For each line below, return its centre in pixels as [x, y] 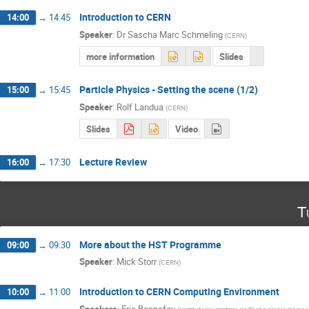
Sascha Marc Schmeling [175, 34]
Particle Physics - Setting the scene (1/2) [169, 90]
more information [121, 57]
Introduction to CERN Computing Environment [179, 292]
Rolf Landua [140, 107]
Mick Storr [137, 262]
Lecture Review [113, 161]
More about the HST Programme [150, 244]
